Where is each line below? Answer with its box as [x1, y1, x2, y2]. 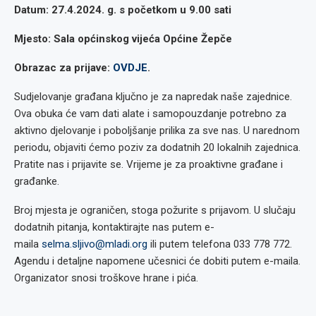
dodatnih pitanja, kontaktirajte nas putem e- [14, 221, 214, 233]
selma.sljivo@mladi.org [42, 238, 147, 250]
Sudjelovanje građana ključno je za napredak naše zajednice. [14, 90, 292, 103]
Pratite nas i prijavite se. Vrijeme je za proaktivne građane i [14, 158, 283, 171]
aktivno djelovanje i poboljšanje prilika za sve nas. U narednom [14, 124, 300, 137]
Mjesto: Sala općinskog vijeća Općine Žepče [14, 32, 232, 45]
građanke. [14, 175, 59, 188]
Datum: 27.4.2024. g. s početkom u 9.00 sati [14, 4, 231, 16]
